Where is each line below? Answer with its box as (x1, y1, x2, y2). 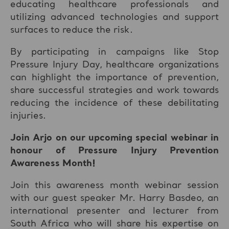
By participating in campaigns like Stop (10, 47, 219, 57)
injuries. (10, 111, 46, 121)
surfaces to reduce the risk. (10, 25, 133, 35)
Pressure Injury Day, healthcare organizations (10, 60, 219, 70)
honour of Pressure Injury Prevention (10, 146, 219, 155)
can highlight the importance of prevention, (10, 73, 219, 82)
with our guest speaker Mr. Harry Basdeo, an (10, 193, 219, 203)
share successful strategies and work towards (10, 85, 219, 95)
